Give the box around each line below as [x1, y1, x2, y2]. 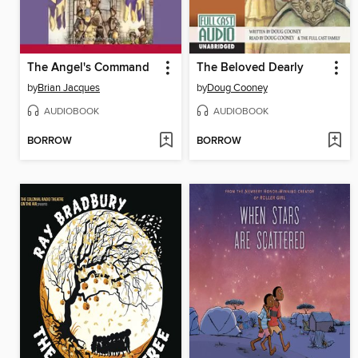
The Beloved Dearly [196, 61, 304, 76]
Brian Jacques [38, 82, 100, 95]
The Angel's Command [27, 61, 149, 76]
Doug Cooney [206, 82, 268, 95]
